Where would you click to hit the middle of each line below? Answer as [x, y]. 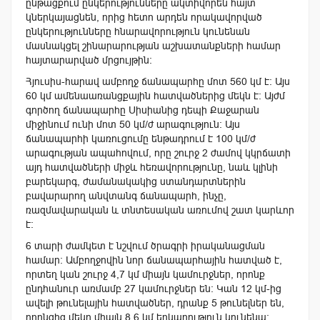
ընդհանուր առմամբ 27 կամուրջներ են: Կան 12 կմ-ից [154, 288]
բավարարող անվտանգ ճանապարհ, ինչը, [126, 195]
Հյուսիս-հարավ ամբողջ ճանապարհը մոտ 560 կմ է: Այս [158, 81]
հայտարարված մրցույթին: [89, 60]
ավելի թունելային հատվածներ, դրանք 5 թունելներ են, [155, 302]
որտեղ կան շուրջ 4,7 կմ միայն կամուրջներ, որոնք [145, 274]
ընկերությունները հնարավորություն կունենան [138, 31]
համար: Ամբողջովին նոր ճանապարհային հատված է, [154, 260]
